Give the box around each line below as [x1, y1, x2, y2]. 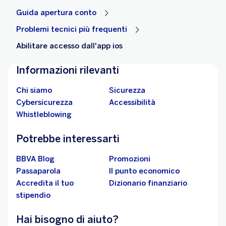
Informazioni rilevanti [16, 64, 119, 76]
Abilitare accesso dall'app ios [16, 41, 123, 50]
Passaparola [16, 166, 61, 176]
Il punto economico [109, 166, 180, 176]
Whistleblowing [16, 110, 72, 119]
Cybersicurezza [16, 98, 73, 107]
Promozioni [109, 154, 150, 163]
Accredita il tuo [16, 179, 74, 188]
